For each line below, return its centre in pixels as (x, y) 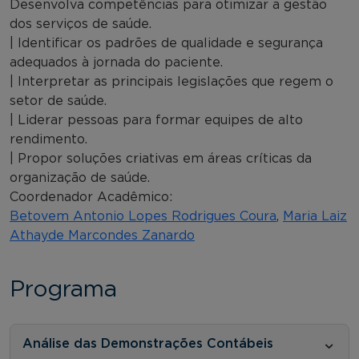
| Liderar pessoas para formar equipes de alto (156, 120)
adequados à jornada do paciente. (116, 62)
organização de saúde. (80, 177)
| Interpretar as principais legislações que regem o (171, 81)
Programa (63, 290)
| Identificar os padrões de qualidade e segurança (166, 43)
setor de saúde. (58, 101)
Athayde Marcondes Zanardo (102, 235)
